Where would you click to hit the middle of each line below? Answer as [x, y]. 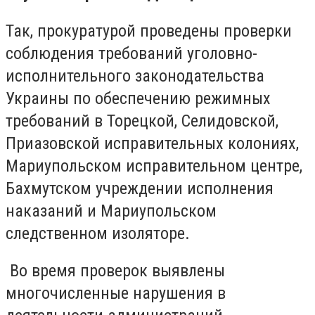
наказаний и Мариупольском [111, 211]
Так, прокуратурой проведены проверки [149, 31]
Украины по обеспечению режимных [138, 98]
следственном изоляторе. [98, 233]
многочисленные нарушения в [116, 294]
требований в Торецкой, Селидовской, [142, 121]
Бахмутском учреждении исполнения [140, 188]
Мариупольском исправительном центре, [154, 166]
